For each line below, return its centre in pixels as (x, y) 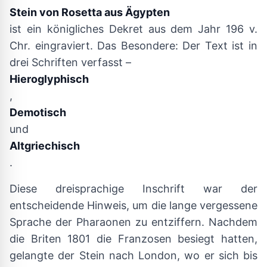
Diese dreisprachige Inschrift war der (133, 189)
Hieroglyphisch (49, 79)
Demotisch (38, 112)
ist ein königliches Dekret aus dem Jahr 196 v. (133, 29)
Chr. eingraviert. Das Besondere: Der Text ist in (133, 46)
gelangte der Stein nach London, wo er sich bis (133, 255)
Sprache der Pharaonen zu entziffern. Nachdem (133, 222)
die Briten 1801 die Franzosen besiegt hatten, (133, 239)
